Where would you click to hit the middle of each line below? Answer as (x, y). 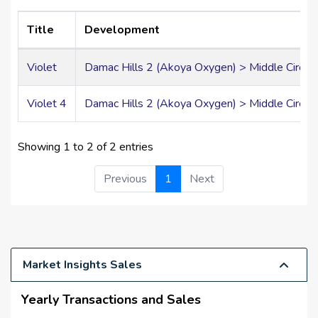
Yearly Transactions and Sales (111, 299)
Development (122, 30)
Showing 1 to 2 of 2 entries (86, 147)
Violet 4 (47, 104)
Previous (125, 179)
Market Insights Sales (82, 264)
